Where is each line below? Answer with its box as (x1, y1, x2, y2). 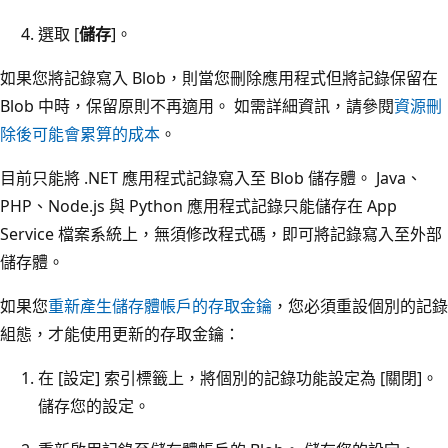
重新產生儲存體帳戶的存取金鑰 (48, 294, 272, 317)
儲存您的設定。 (38, 394, 150, 417)
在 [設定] (38, 366, 100, 389)
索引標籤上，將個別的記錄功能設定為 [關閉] (100, 366, 422, 389)
